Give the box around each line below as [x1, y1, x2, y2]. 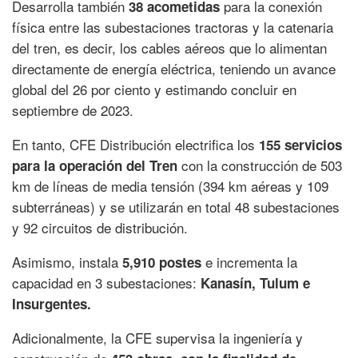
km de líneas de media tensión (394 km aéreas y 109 [12, 176, 328, 197]
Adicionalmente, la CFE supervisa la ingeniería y [12, 328, 303, 348]
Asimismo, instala [12, 252, 122, 272]
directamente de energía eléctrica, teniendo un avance [12, 58, 336, 79]
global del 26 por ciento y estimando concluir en [12, 79, 296, 100]
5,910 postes [122, 253, 201, 272]
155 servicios [259, 135, 342, 155]
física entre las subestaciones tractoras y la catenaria [12, 17, 333, 38]
